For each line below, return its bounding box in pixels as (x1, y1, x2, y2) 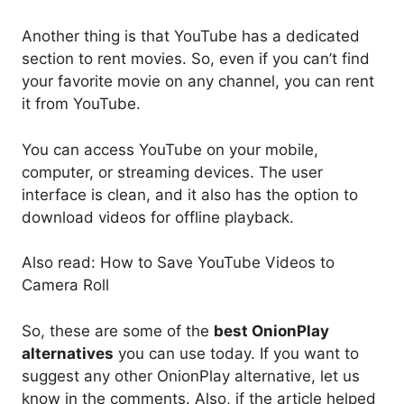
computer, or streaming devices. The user (22, 162, 323, 181)
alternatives (22, 344, 114, 363)
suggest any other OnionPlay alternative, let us (22, 366, 360, 385)
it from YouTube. (22, 95, 141, 114)
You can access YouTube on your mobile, (22, 140, 318, 159)
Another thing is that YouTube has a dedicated (22, 27, 360, 46)
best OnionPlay (214, 321, 329, 340)
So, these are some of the (22, 321, 214, 340)
